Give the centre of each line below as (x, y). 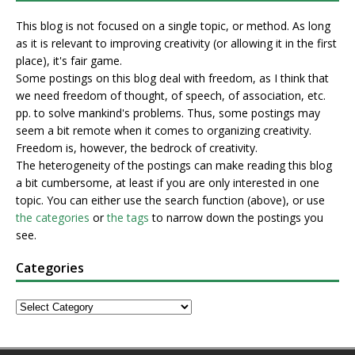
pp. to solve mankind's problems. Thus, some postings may (168, 113)
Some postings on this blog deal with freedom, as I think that (172, 78)
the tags (128, 218)
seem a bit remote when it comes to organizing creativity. (164, 131)
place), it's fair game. (69, 61)
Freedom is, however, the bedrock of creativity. (137, 148)
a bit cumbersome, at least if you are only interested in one (168, 183)
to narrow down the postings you (236, 218)
